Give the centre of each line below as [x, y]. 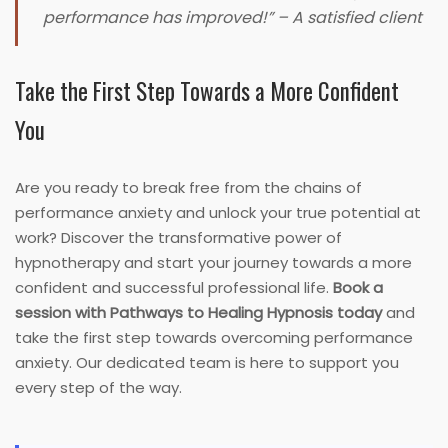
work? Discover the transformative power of [178, 238]
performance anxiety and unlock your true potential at [218, 213]
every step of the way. [98, 388]
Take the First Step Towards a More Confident [207, 91]
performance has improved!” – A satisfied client [232, 18]
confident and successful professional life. [174, 288]
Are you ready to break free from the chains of [188, 188]
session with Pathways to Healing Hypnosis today [198, 313]
